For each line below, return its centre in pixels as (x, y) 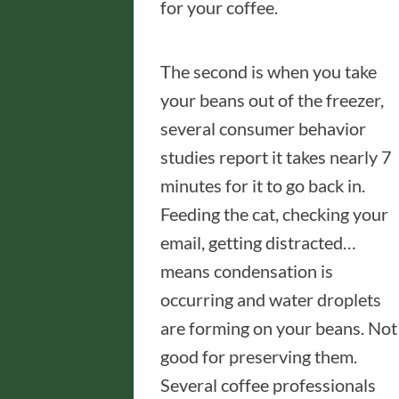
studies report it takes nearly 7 (276, 157)
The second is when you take (269, 71)
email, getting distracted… (258, 242)
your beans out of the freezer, (272, 100)
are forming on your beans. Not (279, 328)
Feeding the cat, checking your (274, 214)
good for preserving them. (259, 356)
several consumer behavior (263, 128)
